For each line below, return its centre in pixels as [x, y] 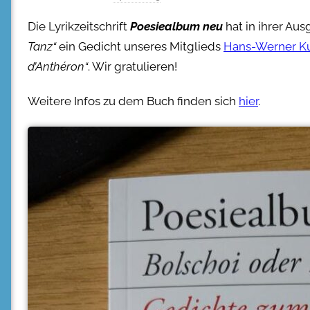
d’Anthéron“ [58, 67]
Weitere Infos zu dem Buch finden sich [133, 101]
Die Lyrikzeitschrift [79, 27]
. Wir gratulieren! [133, 67]
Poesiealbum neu [176, 27]
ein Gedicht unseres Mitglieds [140, 47]
